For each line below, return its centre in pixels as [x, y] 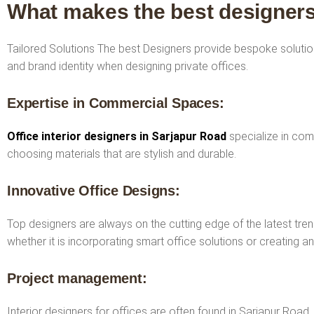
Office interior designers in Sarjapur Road [117, 136]
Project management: [77, 278]
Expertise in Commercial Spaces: [116, 103]
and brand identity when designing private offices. [128, 66]
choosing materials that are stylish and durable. [122, 153]
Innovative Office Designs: [94, 190]
